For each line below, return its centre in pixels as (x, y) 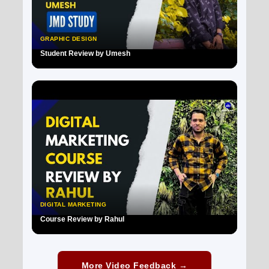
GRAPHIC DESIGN (68, 38)
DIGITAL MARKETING (73, 205)
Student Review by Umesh (85, 53)
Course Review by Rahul (82, 219)
